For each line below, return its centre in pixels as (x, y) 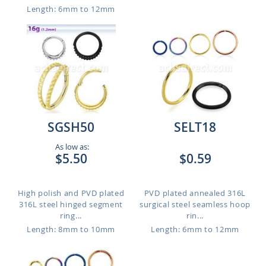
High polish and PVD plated (71, 193)
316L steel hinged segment (71, 204)
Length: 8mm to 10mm (71, 229)
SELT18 (195, 127)
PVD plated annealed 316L (195, 193)
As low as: (71, 147)
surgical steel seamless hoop (195, 204)
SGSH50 (71, 127)
